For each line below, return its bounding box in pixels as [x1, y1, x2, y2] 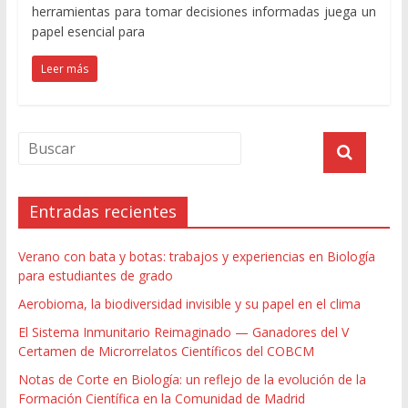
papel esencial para [31, 22, 145, 40]
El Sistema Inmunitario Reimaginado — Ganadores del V [17, 322, 349, 341]
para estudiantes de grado [17, 266, 173, 284]
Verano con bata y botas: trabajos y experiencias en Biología [17, 247, 375, 265]
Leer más [40, 60, 88, 76]
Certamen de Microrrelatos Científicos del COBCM [17, 342, 314, 360]
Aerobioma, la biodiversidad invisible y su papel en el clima [17, 294, 361, 312]
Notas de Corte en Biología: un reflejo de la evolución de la [17, 370, 366, 388]
